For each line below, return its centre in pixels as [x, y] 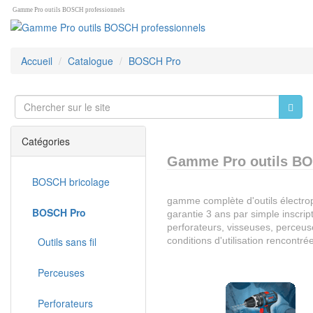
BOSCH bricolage [71, 182]
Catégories [46, 141]
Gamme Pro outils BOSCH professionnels [69, 10]
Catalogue [90, 61]
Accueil [37, 61]
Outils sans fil [64, 242]
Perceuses [58, 272]
